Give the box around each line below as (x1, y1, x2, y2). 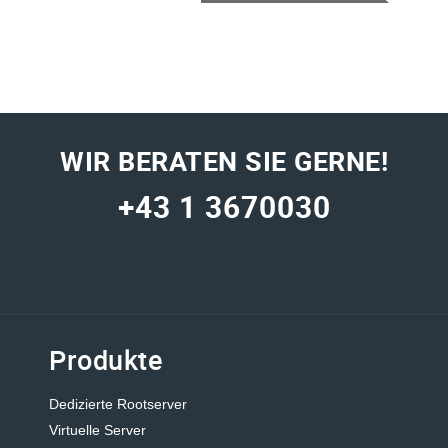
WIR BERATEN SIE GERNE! (60, 141, 388, 179)
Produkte (49, 340, 162, 378)
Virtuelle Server (49, 421, 146, 438)
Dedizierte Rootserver (49, 395, 187, 412)
